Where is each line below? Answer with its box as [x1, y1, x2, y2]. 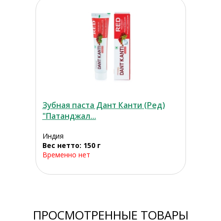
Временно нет [42, 150, 90, 160]
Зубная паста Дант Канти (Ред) [42, 100, 165, 111]
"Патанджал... [42, 110, 96, 122]
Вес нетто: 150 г [42, 141, 101, 150]
